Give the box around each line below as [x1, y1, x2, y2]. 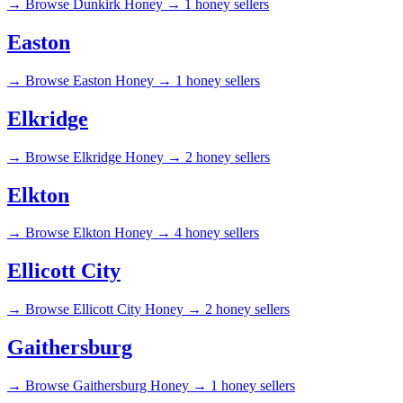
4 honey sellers [175, 225, 259, 241]
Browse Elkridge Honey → [25, 148, 182, 165]
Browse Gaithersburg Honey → [25, 378, 207, 394]
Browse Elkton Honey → [25, 225, 171, 241]
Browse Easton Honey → [25, 72, 172, 88]
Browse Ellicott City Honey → [25, 301, 201, 318]
